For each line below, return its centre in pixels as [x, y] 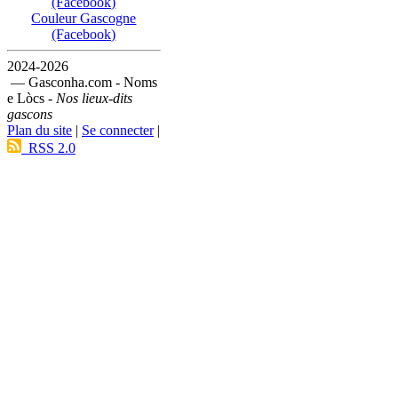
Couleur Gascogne [84, 19]
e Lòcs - [32, 99]
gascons [30, 115]
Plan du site [40, 131]
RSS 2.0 [48, 148]
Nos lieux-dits [94, 99]
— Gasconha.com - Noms [82, 83]
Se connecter [118, 131]
